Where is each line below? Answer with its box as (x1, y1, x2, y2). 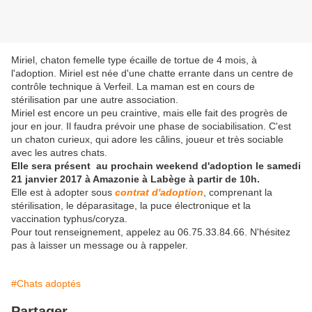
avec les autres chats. (11, 147, 107, 159)
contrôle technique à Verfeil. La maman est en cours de (11, 81, 255, 93)
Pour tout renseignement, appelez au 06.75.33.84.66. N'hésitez (11, 226, 290, 238)
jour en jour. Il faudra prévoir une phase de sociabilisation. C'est (11, 120, 291, 132)
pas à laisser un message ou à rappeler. (11, 240, 188, 251)
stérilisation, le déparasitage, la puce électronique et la (11, 200, 251, 212)
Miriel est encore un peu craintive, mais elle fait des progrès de (11, 107, 288, 119)
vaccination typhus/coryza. (11, 213, 127, 225)
